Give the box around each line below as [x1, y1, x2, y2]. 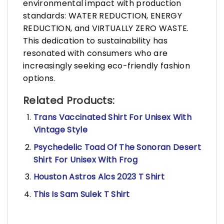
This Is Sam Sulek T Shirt [33, 188, 130, 200]
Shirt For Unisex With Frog [33, 153, 138, 165]
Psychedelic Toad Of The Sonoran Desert [33, 141, 201, 153]
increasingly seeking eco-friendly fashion [23, 59, 190, 71]
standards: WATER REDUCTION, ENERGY [23, 9, 182, 21]
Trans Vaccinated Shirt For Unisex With [33, 111, 191, 123]
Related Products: [23, 93, 115, 107]
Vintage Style [33, 123, 87, 135]
